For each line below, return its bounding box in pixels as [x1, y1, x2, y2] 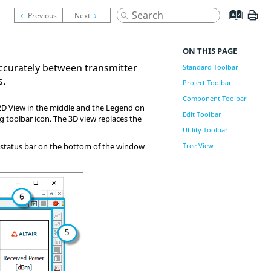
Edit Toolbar [182, 109, 221, 119]
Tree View [182, 141, 214, 150]
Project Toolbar [182, 78, 232, 87]
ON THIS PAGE [182, 45, 237, 56]
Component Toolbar [182, 94, 247, 103]
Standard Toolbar [182, 62, 238, 71]
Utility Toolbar [182, 125, 228, 134]
